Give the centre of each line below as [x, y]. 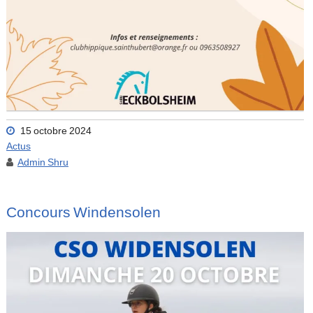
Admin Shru [43, 163]
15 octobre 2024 [56, 132]
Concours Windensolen [83, 213]
